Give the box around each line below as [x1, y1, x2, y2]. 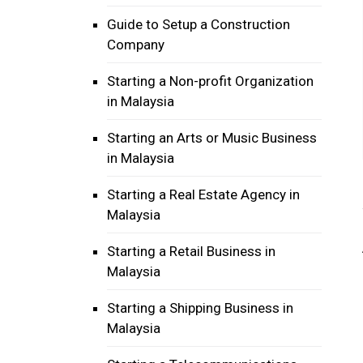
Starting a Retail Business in [107, 243, 275, 259]
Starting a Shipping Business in [107, 300, 293, 316]
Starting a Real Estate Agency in [107, 186, 300, 203]
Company [107, 36, 164, 53]
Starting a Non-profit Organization [107, 73, 314, 89]
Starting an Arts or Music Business [107, 130, 317, 146]
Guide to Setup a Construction [107, 16, 290, 32]
